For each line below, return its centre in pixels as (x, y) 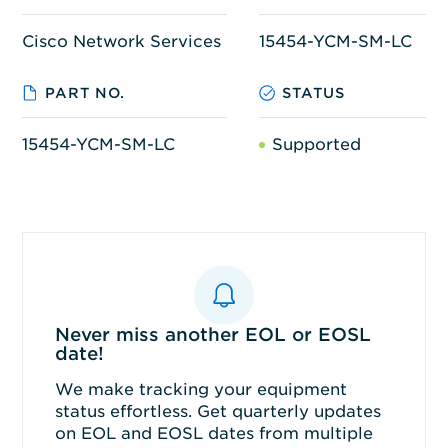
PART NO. (84, 92)
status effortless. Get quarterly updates (217, 411)
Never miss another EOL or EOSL (212, 334)
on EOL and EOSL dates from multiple (213, 433)
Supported (316, 144)
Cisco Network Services (121, 41)
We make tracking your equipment (200, 389)
